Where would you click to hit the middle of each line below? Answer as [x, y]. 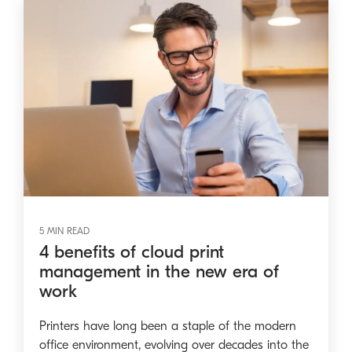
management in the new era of [159, 271]
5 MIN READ [64, 231]
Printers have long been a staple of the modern [168, 326]
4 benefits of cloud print [132, 251]
